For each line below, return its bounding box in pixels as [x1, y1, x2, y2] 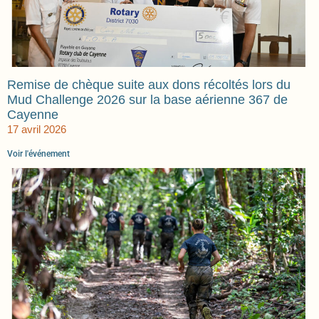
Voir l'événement [7, 149, 70, 159]
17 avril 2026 [7, 123, 66, 136]
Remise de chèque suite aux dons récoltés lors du [7, 78, 291, 93]
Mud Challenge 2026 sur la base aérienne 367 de [7, 93, 288, 108]
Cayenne [7, 108, 58, 122]
